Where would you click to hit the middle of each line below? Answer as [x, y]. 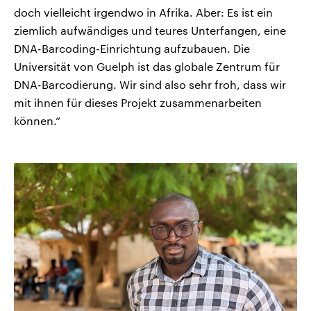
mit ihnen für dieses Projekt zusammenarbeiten [138, 103]
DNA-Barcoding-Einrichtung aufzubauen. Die [132, 49]
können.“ [37, 121]
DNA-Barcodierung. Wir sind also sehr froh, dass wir [150, 85]
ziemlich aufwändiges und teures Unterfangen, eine [150, 31]
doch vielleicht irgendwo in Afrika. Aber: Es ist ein [143, 12]
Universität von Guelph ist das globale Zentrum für [147, 67]
